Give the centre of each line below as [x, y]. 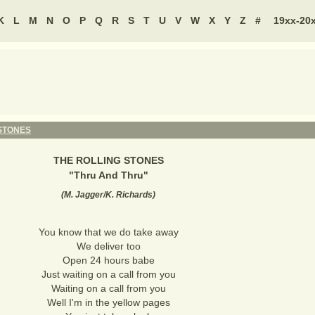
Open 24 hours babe [108, 260]
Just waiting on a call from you [108, 274]
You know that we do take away [108, 232]
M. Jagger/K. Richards [108, 195]
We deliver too [108, 246]
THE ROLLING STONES [108, 160]
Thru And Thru [108, 175]
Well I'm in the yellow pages [108, 302]
